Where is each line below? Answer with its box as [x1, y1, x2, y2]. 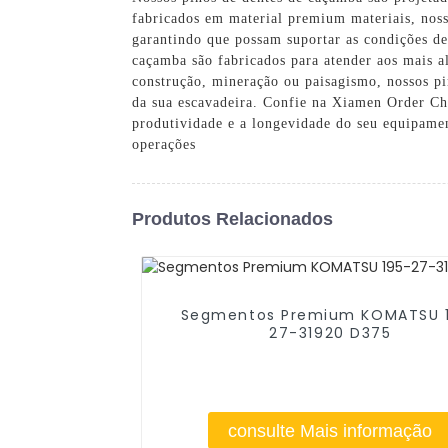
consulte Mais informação [228, 420, 433, 441]
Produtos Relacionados [132, 208, 333, 229]
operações [132, 136, 196, 152]
